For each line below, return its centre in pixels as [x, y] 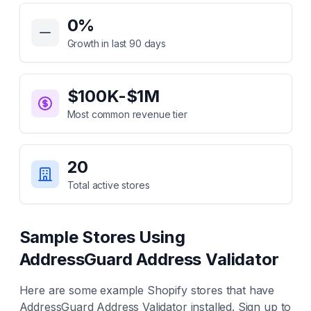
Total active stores [108, 185]
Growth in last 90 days [116, 43]
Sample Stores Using [102, 237]
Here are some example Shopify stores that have [147, 290]
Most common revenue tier [127, 114]
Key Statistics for [63, 10]
